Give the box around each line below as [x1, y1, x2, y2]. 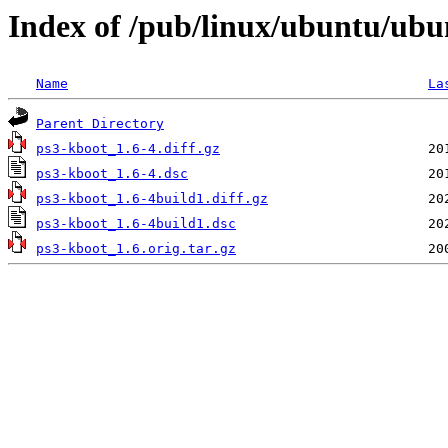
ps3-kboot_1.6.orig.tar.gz [36, 241, 236, 257]
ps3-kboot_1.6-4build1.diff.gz [36, 191, 268, 207]
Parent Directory [36, 116, 164, 132]
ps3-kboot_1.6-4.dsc [36, 166, 188, 182]
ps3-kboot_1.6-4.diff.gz [36, 141, 220, 157]
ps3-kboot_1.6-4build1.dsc [36, 216, 236, 232]
